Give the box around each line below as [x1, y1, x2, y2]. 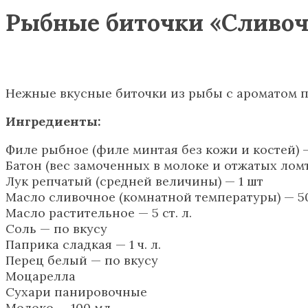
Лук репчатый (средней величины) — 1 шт [5, 173, 263, 189]
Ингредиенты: [5, 113, 101, 129]
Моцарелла [5, 267, 76, 284]
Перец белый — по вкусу [5, 252, 158, 268]
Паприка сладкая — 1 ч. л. [5, 236, 161, 252]
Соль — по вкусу [5, 220, 107, 236]
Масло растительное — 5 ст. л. [5, 204, 192, 221]
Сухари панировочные [5, 283, 147, 300]
